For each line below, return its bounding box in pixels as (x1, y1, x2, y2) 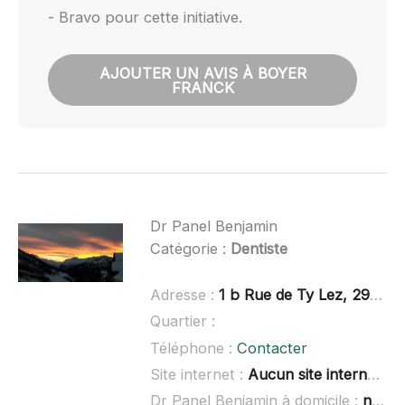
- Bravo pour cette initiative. (47, 8, 242, 27)
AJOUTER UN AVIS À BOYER (99, 63, 306, 82)
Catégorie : (149, 240, 231, 259)
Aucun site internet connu (247, 364, 367, 383)
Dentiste (230, 240, 287, 259)
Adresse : (149, 286, 219, 305)
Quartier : (149, 312, 215, 331)
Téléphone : (149, 338, 237, 357)
